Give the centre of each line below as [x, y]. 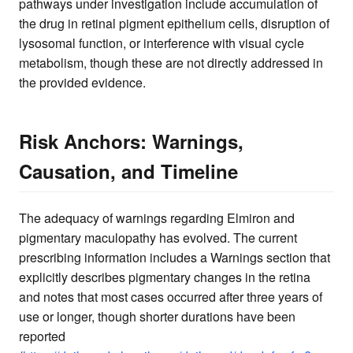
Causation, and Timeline [128, 171]
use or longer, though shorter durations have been [157, 316]
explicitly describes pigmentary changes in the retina [165, 277]
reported [42, 336]
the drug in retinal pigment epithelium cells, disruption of [174, 23]
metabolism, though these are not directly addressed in [171, 62]
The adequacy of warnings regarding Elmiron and [157, 217]
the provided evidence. [82, 82]
